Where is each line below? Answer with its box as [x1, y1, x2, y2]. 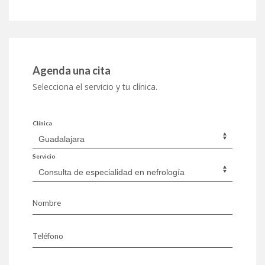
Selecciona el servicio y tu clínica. [33, 80, 157, 92]
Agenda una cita [33, 63, 111, 77]
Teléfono [33, 231, 63, 241]
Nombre [33, 198, 61, 208]
